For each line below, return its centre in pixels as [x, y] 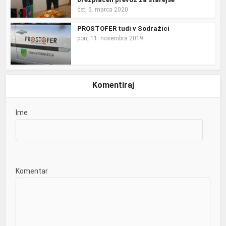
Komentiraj [113, 85]
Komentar [32, 171]
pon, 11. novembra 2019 [110, 39]
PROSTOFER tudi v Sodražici [124, 29]
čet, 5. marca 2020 [103, 10]
